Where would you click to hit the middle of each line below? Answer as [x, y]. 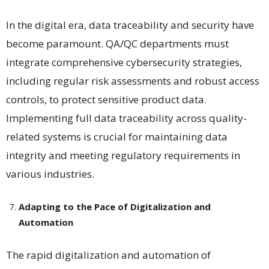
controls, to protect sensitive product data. [106, 99]
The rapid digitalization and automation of [108, 255]
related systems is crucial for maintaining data [117, 136]
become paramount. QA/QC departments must [117, 43]
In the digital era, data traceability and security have [130, 25]
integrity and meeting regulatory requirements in [123, 155]
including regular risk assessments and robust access [133, 80]
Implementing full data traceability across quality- [126, 118]
